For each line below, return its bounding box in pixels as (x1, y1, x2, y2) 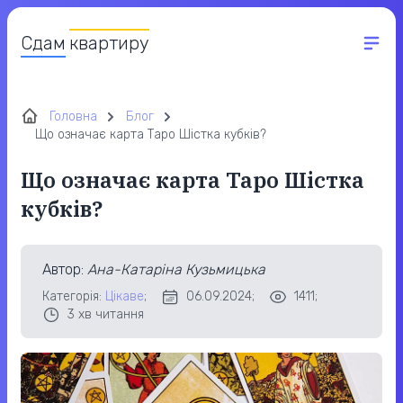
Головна (49, 109, 97, 124)
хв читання (75, 307, 144, 322)
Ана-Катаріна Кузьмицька (87, 261, 265, 278)
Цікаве (105, 289, 144, 304)
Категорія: (42, 289, 105, 304)
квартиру (69, 32, 149, 54)
